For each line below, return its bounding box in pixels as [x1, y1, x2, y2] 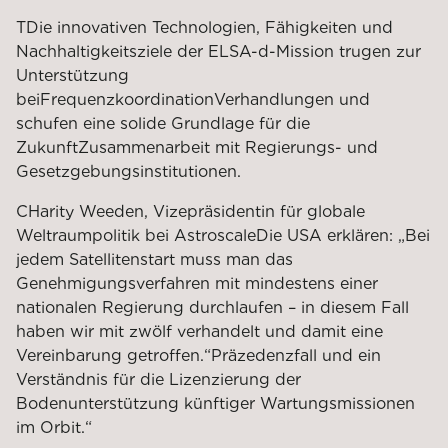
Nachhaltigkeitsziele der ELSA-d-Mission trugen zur [16, 41, 421, 61]
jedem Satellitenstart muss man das [16, 249, 293, 269]
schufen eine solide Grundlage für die [16, 113, 310, 133]
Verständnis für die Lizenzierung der [16, 369, 301, 389]
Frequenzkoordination [40, 89, 214, 109]
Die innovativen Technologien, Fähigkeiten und [26, 17, 393, 37]
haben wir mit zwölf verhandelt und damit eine [16, 321, 383, 341]
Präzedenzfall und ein [211, 345, 381, 365]
